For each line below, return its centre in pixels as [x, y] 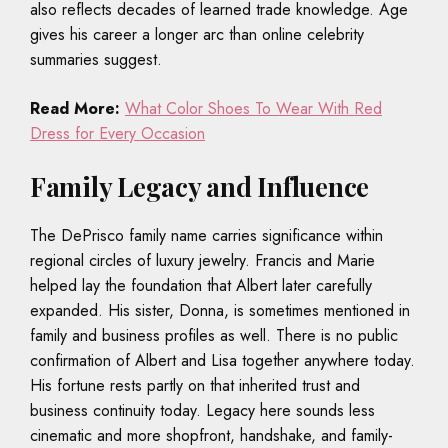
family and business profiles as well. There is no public [214, 335]
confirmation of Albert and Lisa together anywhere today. [222, 360]
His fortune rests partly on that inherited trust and [195, 385]
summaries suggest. [96, 59]
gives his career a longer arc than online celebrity [197, 34]
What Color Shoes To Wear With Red [253, 108]
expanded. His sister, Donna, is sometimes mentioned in [220, 310]
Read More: [75, 108]
